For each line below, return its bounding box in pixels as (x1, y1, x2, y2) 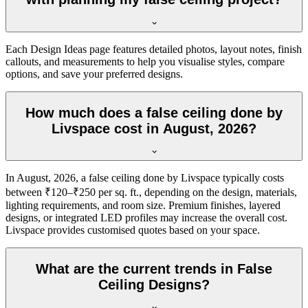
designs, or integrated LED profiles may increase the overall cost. (5, 212, 287, 224)
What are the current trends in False (36, 261, 272, 276)
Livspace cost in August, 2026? (52, 120, 256, 136)
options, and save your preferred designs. (5, 67, 183, 80)
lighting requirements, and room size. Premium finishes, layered (5, 199, 280, 212)
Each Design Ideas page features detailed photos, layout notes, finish (5, 43, 302, 55)
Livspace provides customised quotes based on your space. (5, 224, 260, 236)
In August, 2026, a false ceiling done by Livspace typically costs (5, 172, 284, 184)
